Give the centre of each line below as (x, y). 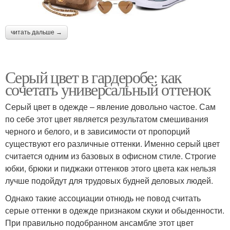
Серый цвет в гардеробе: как (93, 76)
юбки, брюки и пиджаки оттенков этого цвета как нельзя (111, 168)
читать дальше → (36, 32)
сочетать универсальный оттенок (108, 89)
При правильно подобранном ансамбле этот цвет (99, 222)
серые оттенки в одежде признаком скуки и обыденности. (115, 210)
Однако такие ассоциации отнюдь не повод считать (103, 198)
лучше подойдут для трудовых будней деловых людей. (109, 180)
